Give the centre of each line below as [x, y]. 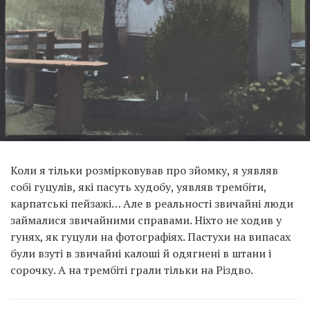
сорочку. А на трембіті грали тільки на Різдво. [132, 270]
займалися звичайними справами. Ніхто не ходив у [146, 220]
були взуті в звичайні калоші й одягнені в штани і [141, 254]
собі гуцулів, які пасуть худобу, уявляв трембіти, [138, 187]
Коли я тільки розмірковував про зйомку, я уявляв [144, 171]
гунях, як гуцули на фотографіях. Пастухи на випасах [151, 237]
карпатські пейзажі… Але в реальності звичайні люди [152, 204]
